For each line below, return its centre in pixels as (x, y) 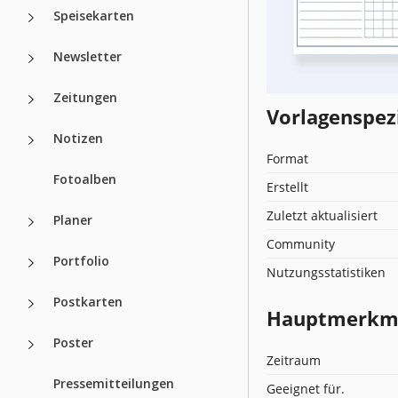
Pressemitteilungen (114, 383)
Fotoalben (85, 179)
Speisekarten (94, 15)
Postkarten (88, 301)
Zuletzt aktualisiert (322, 215)
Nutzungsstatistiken (326, 272)
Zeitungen (85, 97)
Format (287, 158)
